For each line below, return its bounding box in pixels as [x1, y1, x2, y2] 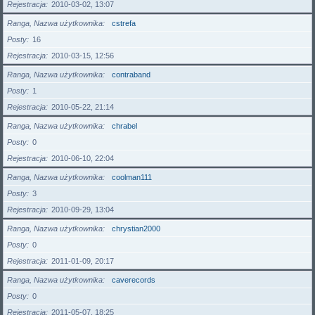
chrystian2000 [112, 224, 160, 233]
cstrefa [112, 19, 136, 27]
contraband [112, 70, 150, 79]
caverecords [112, 276, 155, 284]
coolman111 [112, 173, 152, 181]
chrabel [112, 122, 137, 130]
